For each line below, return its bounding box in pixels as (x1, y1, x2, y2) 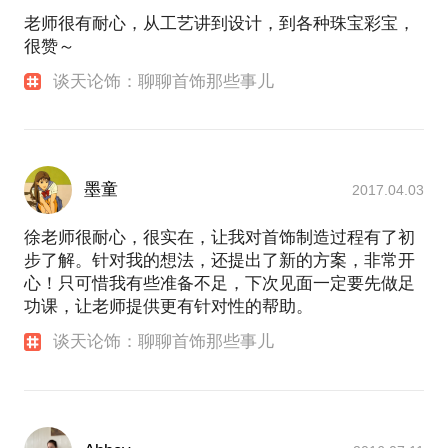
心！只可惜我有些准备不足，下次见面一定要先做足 (24, 274, 415, 294)
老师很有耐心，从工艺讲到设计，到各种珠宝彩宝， (24, 14, 415, 34)
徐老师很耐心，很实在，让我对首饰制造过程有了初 (24, 228, 415, 248)
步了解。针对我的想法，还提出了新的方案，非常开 (24, 251, 415, 271)
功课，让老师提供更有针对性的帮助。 (24, 297, 313, 317)
